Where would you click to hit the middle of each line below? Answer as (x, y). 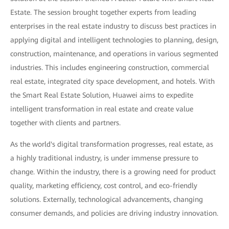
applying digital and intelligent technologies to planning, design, (114, 40)
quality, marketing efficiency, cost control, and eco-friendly (104, 186)
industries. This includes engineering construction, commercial (110, 67)
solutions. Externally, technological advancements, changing (107, 199)
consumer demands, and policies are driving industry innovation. (114, 213)
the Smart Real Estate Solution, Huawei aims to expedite (102, 95)
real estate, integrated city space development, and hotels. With (112, 81)
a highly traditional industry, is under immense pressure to (104, 158)
